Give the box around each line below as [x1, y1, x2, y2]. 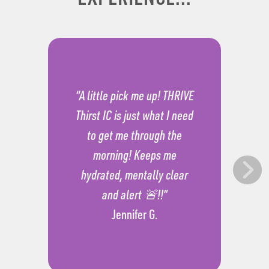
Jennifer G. [112, 206, 157, 223]
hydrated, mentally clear [81, 166, 188, 183]
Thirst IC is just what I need [76, 107, 193, 124]
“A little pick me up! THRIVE [75, 87, 194, 104]
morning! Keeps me [92, 147, 177, 163]
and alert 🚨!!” [102, 186, 167, 203]
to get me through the [87, 127, 182, 144]
